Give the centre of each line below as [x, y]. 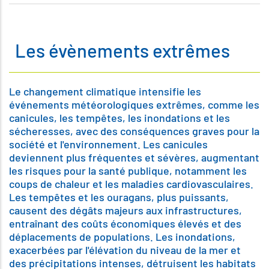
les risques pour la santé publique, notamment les [128, 171]
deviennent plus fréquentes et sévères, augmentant [134, 157]
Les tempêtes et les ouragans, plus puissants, [119, 197]
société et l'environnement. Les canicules [108, 144]
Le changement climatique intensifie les [105, 91]
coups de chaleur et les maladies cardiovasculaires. [131, 184]
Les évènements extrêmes [122, 50]
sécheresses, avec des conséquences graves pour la [134, 131]
